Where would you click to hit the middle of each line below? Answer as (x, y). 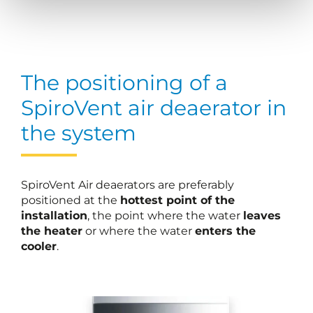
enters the (225, 231)
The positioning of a (124, 82)
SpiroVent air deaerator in (154, 108)
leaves (262, 215)
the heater (52, 231)
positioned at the (71, 200)
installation (54, 215)
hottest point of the (177, 200)
